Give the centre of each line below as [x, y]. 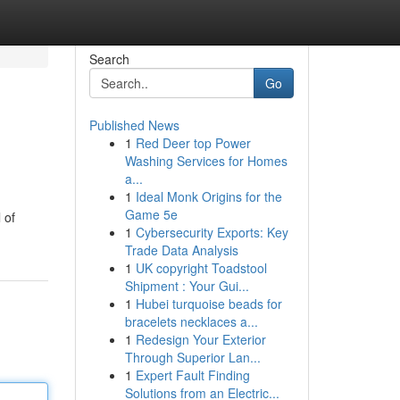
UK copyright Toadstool [201, 268]
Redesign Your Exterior [200, 339]
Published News [134, 125]
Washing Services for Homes [206, 161]
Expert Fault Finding [192, 375]
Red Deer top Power [193, 143]
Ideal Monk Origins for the [208, 196]
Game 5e [151, 214]
